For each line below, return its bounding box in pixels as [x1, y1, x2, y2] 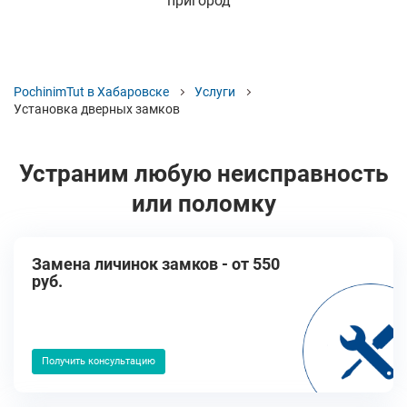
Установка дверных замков [14, 102, 180, 116]
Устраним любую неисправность [18, 160, 389, 187]
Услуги [194, 84, 235, 99]
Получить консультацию [42, 355, 155, 367]
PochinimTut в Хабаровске [14, 84, 169, 99]
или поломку [131, 190, 276, 217]
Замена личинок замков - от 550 [32, 254, 280, 273]
